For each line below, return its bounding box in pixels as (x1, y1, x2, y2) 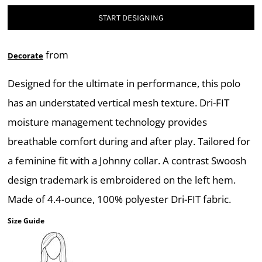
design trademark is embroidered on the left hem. (8, 173, 236, 187)
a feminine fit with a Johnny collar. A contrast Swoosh (8, 154, 246, 167)
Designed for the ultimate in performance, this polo (8, 77, 240, 90)
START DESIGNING (98, 13, 164, 23)
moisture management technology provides (8, 115, 207, 129)
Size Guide (8, 216, 44, 226)
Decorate (8, 50, 43, 61)
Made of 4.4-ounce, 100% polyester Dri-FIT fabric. (8, 192, 231, 206)
